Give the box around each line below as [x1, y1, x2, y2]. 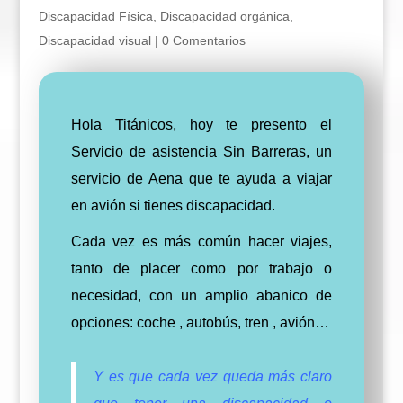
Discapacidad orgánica [159, 9, 290, 23]
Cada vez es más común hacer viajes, [70, 234, 333, 249]
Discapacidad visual [38, 33, 151, 48]
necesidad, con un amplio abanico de [70, 288, 333, 303]
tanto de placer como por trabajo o [70, 261, 333, 276]
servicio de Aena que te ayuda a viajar [70, 171, 333, 186]
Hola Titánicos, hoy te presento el [70, 117, 333, 132]
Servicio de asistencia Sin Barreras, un [70, 144, 333, 159]
